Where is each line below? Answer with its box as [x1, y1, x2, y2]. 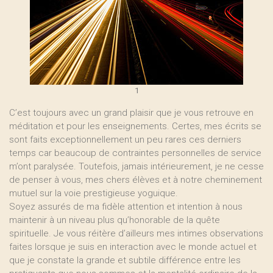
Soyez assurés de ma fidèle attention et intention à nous [9, 201, 243, 212]
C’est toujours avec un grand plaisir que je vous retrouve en [9, 107, 253, 118]
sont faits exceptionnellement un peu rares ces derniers [9, 134, 241, 145]
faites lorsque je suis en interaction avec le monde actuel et [9, 241, 257, 252]
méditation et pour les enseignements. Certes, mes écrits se [9, 121, 261, 132]
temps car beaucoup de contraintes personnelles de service [9, 147, 261, 158]
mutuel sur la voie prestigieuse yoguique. [9, 188, 178, 199]
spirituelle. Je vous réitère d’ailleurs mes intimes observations [9, 228, 263, 239]
